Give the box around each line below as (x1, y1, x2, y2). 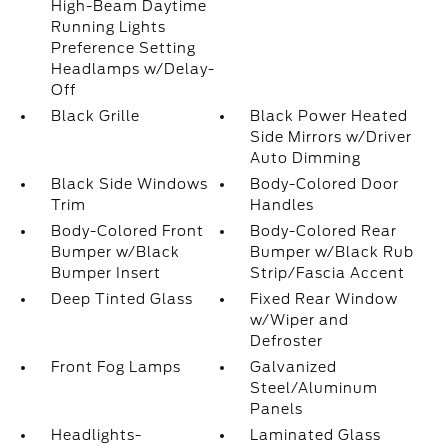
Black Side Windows (50, 176, 208, 192)
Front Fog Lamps (50, 359, 181, 375)
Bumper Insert (50, 265, 161, 281)
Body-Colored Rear (250, 223, 398, 239)
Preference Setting (50, 40, 196, 56)
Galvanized (250, 359, 338, 375)
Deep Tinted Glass (50, 291, 193, 307)
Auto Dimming (250, 150, 362, 166)
